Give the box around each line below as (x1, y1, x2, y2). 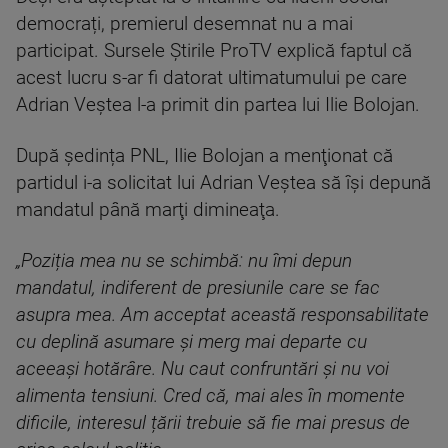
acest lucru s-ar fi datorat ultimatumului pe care (16, 67, 407, 90)
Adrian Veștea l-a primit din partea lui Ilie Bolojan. (16, 94, 420, 117)
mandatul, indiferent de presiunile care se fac (16, 277, 380, 300)
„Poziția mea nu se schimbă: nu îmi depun (16, 250, 352, 273)
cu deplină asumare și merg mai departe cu (16, 331, 367, 354)
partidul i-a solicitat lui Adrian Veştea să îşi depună (16, 172, 431, 195)
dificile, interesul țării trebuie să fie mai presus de (16, 412, 410, 435)
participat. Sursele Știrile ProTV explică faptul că (16, 40, 412, 63)
